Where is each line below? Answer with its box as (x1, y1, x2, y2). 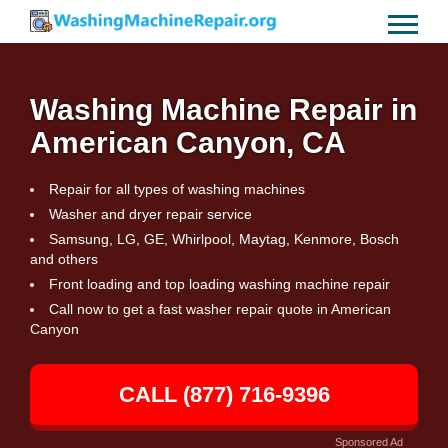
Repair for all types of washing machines (49, 181, 305, 197)
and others (30, 251, 98, 267)
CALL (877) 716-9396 (118, 382, 330, 407)
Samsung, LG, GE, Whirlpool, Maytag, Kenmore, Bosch (49, 231, 399, 247)
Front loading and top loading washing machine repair (49, 276, 390, 292)
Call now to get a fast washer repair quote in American (49, 301, 391, 317)
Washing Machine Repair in (30, 93, 417, 126)
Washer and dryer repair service (49, 206, 252, 222)
